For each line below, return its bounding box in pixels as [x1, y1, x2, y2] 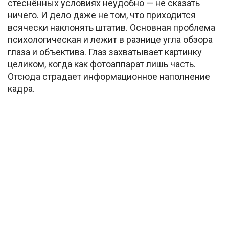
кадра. [8, 83, 35, 94]
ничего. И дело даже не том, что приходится [8, 9, 196, 20]
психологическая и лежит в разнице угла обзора [8, 34, 213, 45]
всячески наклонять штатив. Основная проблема [8, 21, 215, 33]
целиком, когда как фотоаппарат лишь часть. [8, 58, 196, 70]
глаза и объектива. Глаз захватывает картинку [8, 46, 202, 57]
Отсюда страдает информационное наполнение [8, 71, 210, 82]
